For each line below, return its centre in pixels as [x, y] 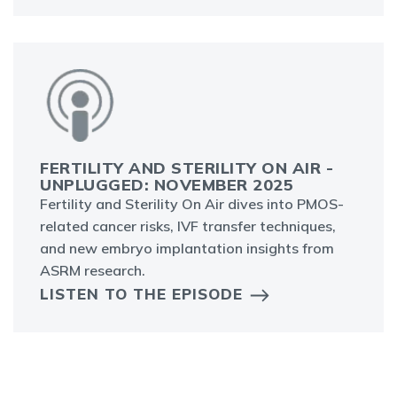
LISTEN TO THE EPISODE [141, 294]
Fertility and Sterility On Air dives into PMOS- [192, 204]
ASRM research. [93, 271]
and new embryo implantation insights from [187, 249]
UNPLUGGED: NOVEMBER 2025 [167, 185]
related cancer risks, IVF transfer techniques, [188, 226]
